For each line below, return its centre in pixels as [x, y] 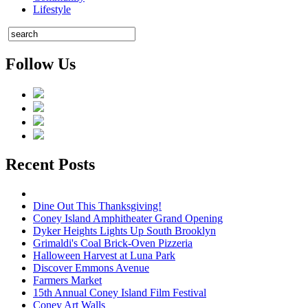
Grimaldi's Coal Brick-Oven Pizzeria [113, 243]
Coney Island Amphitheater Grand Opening [128, 219]
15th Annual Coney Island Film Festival [120, 293]
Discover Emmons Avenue [91, 268]
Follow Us [41, 64]
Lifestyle [52, 9]
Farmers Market [67, 280]
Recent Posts [50, 165]
